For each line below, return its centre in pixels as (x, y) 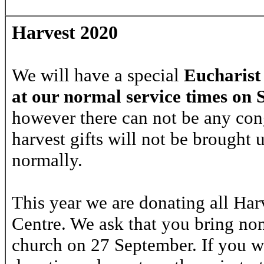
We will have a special (98, 75)
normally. (47, 160)
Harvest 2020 (65, 33)
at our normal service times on (132, 96)
